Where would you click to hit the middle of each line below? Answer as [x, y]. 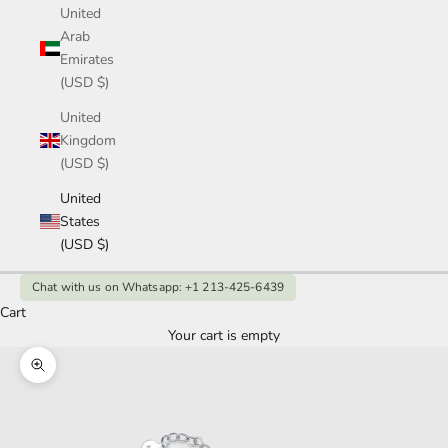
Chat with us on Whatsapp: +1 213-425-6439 [158, 287]
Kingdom [88, 141]
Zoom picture [78, 376]
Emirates [87, 60]
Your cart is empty [224, 336]
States [80, 222]
